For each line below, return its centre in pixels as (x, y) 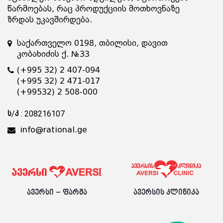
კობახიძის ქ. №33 (53, 54)
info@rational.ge (54, 130)
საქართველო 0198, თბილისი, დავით (92, 43)
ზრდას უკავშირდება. (50, 20)
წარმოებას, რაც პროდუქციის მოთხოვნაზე (94, 9)
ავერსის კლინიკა (166, 192)
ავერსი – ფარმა (57, 192)
